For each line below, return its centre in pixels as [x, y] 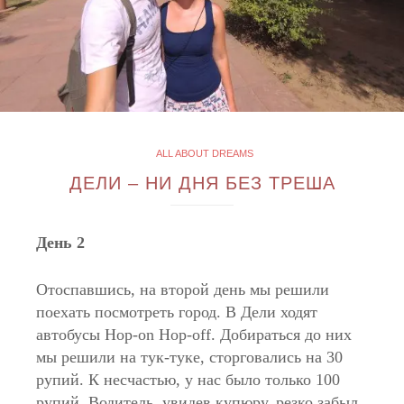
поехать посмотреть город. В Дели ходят [177, 312]
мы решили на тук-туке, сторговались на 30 [189, 357]
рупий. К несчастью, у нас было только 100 [188, 380]
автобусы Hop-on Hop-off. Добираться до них [194, 335]
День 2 [60, 243]
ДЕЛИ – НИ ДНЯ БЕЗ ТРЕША [202, 183]
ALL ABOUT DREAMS [204, 153]
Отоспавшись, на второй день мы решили [183, 289]
